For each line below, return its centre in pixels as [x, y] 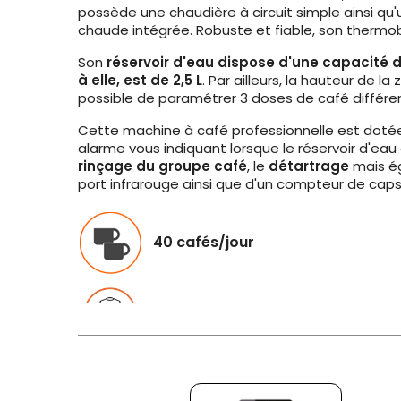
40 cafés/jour [204, 242]
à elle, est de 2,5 [135, 80]
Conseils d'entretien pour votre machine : [231, 373]
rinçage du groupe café [162, 166]
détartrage [309, 166]
